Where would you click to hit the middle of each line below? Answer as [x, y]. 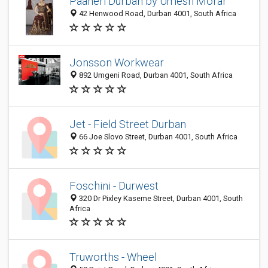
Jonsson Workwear [117, 63]
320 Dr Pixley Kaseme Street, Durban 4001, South [160, 198]
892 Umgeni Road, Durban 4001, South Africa [155, 75]
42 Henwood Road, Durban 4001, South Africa [157, 14]
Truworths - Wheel [113, 257]
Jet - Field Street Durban [128, 124]
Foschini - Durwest [114, 186]
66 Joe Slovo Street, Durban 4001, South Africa [157, 137]
